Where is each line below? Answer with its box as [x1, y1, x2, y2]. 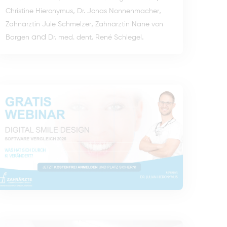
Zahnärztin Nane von [95, 21, 163, 28]
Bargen [6, 34, 29, 42]
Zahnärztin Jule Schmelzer [6, 21, 91, 28]
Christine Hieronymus [6, 8, 73, 15]
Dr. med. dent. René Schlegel [48, 34, 142, 42]
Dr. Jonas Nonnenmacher [77, 8, 159, 15]
